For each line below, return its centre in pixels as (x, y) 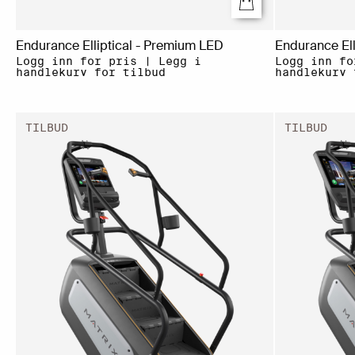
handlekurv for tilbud (91, 72)
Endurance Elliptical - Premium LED (120, 45)
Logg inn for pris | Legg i (109, 61)
